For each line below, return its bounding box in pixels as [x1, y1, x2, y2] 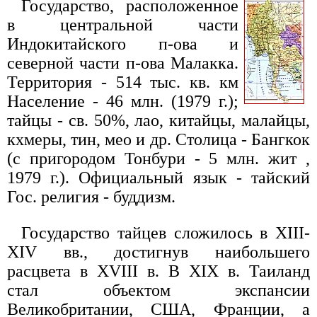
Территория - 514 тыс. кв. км [7, 72, 238, 91]
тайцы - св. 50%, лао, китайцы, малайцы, [7, 110, 310, 129]
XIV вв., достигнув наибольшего [7, 242, 310, 261]
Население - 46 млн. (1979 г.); [7, 91, 238, 110]
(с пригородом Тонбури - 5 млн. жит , [7, 149, 310, 168]
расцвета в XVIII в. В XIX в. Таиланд [7, 261, 310, 280]
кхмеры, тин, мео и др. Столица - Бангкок [7, 129, 310, 149]
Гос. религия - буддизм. [7, 187, 175, 206]
